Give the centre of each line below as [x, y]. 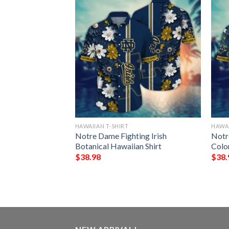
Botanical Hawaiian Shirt [118, 146]
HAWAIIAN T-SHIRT [102, 126]
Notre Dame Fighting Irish [121, 135]
